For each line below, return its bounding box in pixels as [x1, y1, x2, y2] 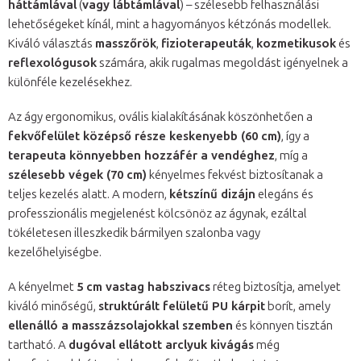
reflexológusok [8, 56, 97, 71]
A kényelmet [8, 280, 77, 295]
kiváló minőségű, [8, 299, 98, 314]
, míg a [275, 148, 308, 164]
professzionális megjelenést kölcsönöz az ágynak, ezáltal [8, 206, 307, 222]
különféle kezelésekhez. [8, 75, 132, 90]
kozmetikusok [256, 36, 336, 52]
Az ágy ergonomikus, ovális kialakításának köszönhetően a [8, 110, 313, 125]
